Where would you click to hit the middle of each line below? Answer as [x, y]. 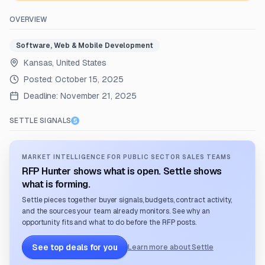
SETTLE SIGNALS [41, 121]
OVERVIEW [29, 20]
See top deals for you [75, 247]
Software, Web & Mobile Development [85, 46]
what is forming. [56, 184]
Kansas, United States [65, 63]
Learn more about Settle [170, 247]
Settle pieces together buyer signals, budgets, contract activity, [127, 200]
